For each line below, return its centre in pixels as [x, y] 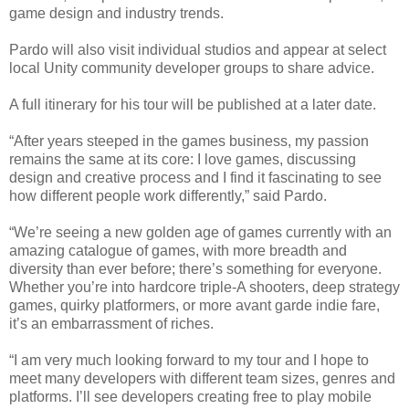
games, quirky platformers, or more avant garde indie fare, [194, 305]
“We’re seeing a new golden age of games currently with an [200, 232]
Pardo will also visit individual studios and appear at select [198, 49]
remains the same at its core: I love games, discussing [183, 159]
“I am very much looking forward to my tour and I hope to [189, 360]
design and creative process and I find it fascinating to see [195, 177]
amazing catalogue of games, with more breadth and [178, 250]
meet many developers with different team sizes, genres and [202, 378]
